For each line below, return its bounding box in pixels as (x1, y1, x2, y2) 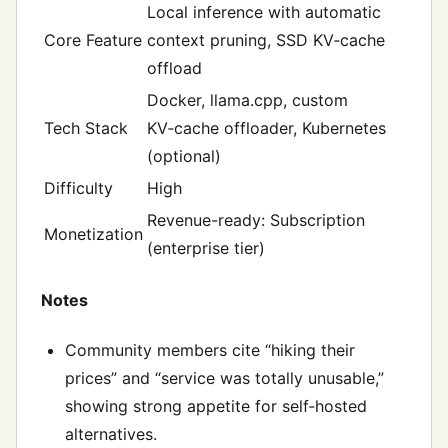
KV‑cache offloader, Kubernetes (147, 118, 386, 139)
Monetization (44, 224, 143, 245)
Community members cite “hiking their (65, 339, 355, 360)
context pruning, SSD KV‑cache (147, 30, 385, 51)
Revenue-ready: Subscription (147, 210, 365, 231)
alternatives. (65, 423, 157, 444)
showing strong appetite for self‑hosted (65, 395, 367, 416)
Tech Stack (44, 118, 128, 139)
